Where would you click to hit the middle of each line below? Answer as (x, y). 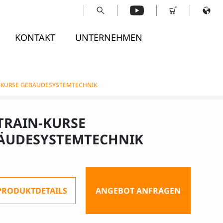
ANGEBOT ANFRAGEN (138, 191)
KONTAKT (35, 37)
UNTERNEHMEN (109, 37)
